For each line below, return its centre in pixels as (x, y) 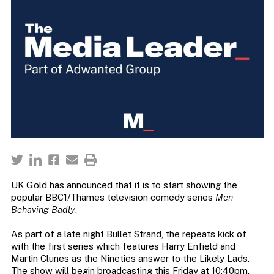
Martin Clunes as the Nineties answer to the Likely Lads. (130, 259)
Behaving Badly (43, 210)
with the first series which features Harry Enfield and (123, 246)
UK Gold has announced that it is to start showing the (124, 185)
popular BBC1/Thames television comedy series (113, 198)
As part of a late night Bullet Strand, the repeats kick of (128, 234)
